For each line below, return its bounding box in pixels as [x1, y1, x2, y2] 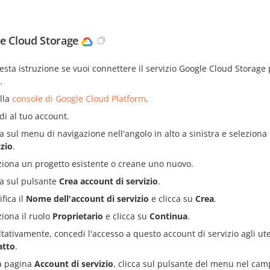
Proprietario [52, 210, 103, 222]
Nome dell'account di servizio [26, 193, 149, 205]
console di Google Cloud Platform [12, 93, 146, 105]
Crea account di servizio [59, 175, 158, 187]
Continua [149, 210, 187, 222]
